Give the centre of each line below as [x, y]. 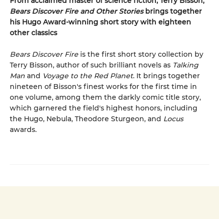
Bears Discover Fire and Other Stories [77, 11]
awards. [23, 130]
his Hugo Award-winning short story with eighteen [100, 22]
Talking [186, 65]
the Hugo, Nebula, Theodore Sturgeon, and [86, 119]
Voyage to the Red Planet [88, 76]
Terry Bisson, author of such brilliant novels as [91, 65]
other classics [33, 33]
